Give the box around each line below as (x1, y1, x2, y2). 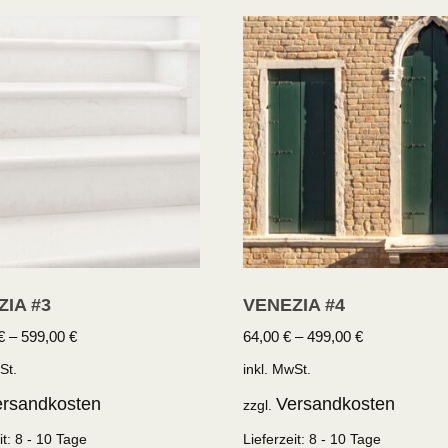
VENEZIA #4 (243, 294, 346, 315)
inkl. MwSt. (243, 361, 312, 378)
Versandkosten (276, 394, 396, 415)
